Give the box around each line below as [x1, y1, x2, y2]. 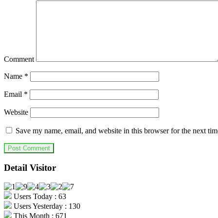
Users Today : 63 [12, 192, 66, 200]
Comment [4, 55, 34, 64]
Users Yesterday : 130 [12, 201, 80, 210]
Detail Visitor [4, 162, 56, 173]
